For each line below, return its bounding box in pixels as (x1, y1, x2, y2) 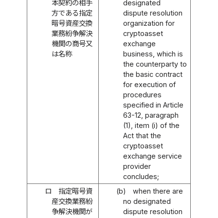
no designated (123, 197, 171, 205)
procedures (123, 90, 162, 99)
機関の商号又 (52, 39, 93, 48)
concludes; (123, 172, 160, 181)
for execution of (123, 80, 176, 89)
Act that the (123, 131, 162, 140)
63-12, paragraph (123, 110, 179, 119)
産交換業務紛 (52, 197, 93, 205)
